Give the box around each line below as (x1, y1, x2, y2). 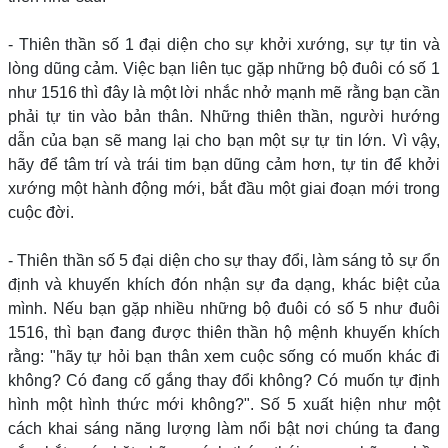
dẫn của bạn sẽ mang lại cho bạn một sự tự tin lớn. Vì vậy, (8, 132, 440, 149)
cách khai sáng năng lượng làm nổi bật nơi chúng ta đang (8, 420, 440, 437)
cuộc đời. (8, 204, 74, 221)
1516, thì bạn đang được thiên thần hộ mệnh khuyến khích (8, 324, 440, 341)
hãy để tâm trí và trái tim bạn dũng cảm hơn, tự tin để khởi (8, 156, 440, 173)
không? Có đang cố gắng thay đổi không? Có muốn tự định (8, 372, 440, 389)
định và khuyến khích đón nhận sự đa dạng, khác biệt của (8, 276, 440, 293)
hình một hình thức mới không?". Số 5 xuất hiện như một (8, 396, 440, 413)
